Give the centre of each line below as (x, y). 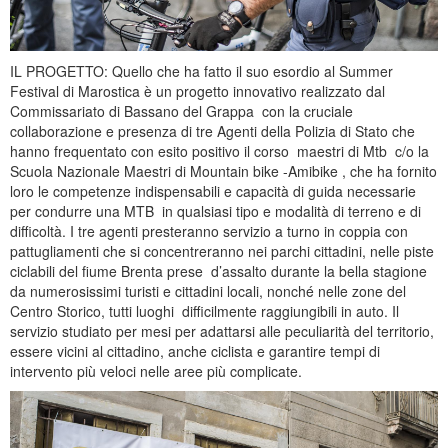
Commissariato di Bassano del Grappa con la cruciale (183, 111)
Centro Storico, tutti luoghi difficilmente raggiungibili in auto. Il (204, 311)
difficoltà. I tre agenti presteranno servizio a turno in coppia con (208, 231)
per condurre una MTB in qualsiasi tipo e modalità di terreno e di (215, 211)
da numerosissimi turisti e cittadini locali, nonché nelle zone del (207, 291)
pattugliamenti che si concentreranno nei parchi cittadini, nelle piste (221, 251)
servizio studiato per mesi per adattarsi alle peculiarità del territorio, (221, 331)
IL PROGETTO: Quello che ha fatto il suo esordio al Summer (203, 71)
